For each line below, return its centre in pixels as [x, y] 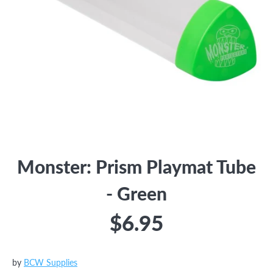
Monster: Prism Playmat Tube [136, 167]
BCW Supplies [51, 263]
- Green [136, 194]
